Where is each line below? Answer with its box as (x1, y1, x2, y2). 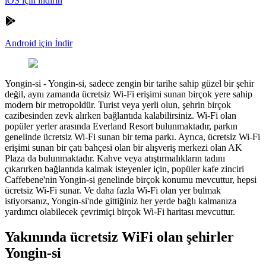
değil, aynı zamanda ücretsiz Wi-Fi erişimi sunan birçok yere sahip (5, 88, 252, 99)
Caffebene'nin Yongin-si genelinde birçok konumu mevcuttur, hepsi (5, 174, 256, 185)
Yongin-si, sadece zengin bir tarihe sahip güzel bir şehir (48, 78, 254, 88)
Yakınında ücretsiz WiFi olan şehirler (5, 229, 234, 245)
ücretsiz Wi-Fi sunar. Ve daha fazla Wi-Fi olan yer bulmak (5, 185, 221, 195)
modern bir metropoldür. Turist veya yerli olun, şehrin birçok (5, 99, 231, 110)
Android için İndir (5, 37, 72, 48)
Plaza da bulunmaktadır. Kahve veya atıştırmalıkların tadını (5, 153, 225, 163)
